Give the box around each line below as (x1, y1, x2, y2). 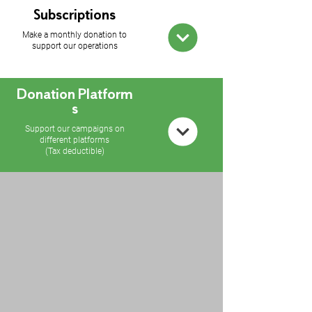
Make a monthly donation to (22, 30, 127, 40)
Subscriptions (33, 8, 116, 23)
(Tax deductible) (45, 146, 104, 156)
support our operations (31, 41, 118, 51)
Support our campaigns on (24, 124, 125, 134)
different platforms (40, 135, 109, 145)
